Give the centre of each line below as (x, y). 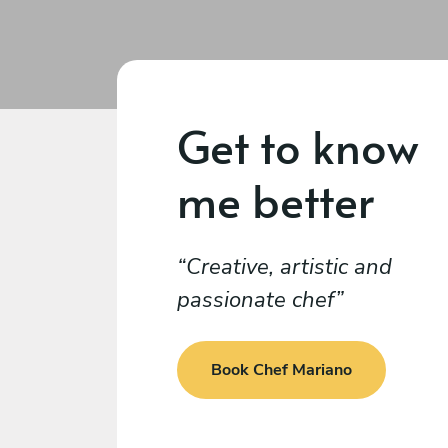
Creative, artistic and (289, 267)
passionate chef (256, 300)
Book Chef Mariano (281, 370)
